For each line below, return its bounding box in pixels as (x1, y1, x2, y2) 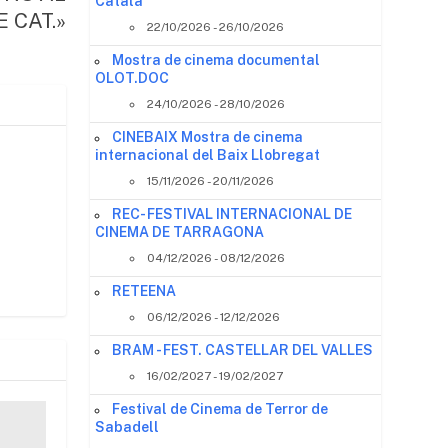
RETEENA (112, 282, 177, 299)
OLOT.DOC (95, 69, 170, 86)
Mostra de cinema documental (112, 51, 321, 68)
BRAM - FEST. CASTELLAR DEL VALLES (112, 341, 374, 358)
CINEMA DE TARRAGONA (95, 223, 265, 240)
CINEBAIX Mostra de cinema (112, 128, 304, 145)
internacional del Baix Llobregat (95, 146, 321, 163)
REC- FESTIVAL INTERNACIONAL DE (112, 205, 353, 222)
